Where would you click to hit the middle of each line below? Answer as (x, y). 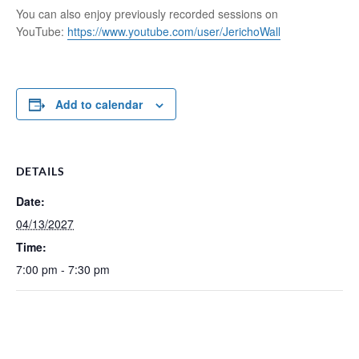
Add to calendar (99, 104)
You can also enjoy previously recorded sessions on (147, 14)
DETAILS (40, 171)
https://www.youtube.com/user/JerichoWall (174, 31)
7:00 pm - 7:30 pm (63, 269)
